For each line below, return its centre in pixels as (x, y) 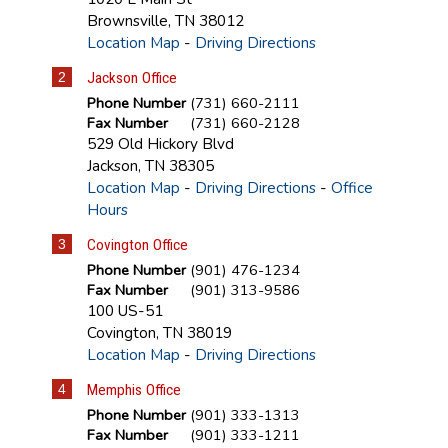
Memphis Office (133, 390)
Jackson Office (131, 78)
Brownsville (127, 20)
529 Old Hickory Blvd (160, 143)
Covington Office (137, 245)
